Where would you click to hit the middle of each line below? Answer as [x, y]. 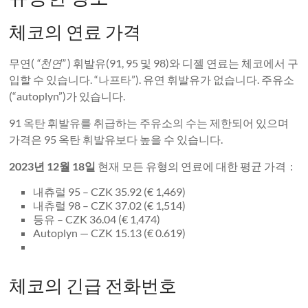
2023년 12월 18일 [53, 166]
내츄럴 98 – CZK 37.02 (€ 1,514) [110, 206]
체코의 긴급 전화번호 [93, 286]
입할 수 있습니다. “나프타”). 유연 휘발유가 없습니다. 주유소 [152, 80]
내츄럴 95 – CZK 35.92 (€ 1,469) [110, 192]
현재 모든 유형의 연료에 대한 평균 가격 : [195, 166]
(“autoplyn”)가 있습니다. [67, 96]
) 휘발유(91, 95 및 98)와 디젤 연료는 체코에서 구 [182, 63]
